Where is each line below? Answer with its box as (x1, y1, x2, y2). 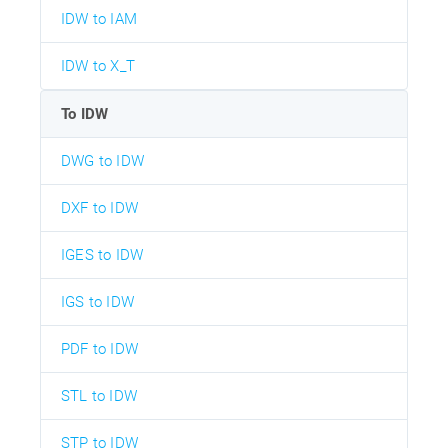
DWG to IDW (61, 152, 144, 171)
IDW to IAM (61, 10, 137, 29)
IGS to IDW (61, 293, 134, 312)
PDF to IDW (61, 340, 138, 359)
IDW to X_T (61, 57, 135, 76)
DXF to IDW (61, 199, 138, 218)
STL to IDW (61, 387, 137, 406)
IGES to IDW (61, 246, 144, 265)
